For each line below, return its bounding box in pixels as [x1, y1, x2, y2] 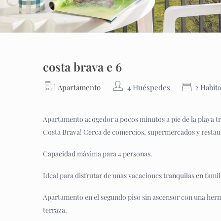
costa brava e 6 [43, 59, 122, 74]
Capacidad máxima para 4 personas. [43, 149, 152, 158]
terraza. [43, 205, 67, 215]
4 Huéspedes [127, 82, 170, 92]
